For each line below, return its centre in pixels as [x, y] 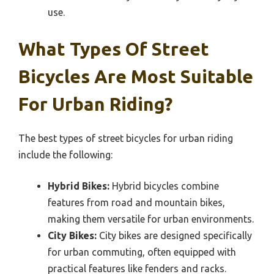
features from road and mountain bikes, [136, 203]
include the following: [65, 155]
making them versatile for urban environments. [151, 219]
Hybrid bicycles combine [164, 186]
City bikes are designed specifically [174, 236]
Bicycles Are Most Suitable [136, 77]
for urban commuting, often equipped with [142, 252]
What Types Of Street [114, 49]
